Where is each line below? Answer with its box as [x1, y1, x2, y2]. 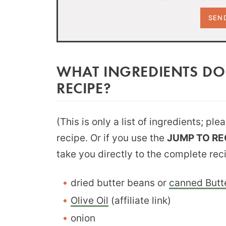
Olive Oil [71, 194, 108, 206]
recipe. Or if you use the [56, 132, 167, 144]
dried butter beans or [71, 177, 169, 189]
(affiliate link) [108, 194, 171, 206]
